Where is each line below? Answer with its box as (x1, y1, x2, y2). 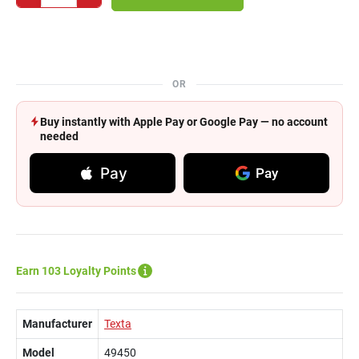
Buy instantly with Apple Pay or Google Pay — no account (40, 115, 328, 128)
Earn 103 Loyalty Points (16, 264, 136, 277)
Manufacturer (22, 317, 92, 330)
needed (40, 130, 79, 143)
